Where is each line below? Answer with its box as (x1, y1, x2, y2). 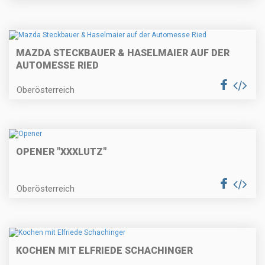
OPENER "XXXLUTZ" (16, 146, 106, 158)
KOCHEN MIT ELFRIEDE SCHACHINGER (16, 245, 193, 257)
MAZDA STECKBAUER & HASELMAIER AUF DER (16, 47, 230, 59)
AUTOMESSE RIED (16, 59, 99, 71)
